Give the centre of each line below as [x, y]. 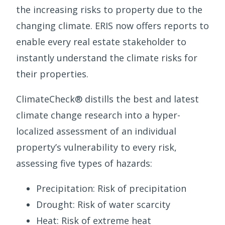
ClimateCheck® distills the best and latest [107, 99]
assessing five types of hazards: [84, 163]
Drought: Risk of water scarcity [103, 205]
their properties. [52, 74]
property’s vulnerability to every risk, [96, 147]
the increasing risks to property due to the [109, 10]
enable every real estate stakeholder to [101, 42]
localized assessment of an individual [96, 131]
